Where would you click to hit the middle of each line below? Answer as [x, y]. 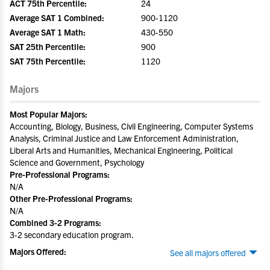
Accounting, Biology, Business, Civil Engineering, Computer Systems [131, 126]
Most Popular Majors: [49, 114]
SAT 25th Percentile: [48, 46]
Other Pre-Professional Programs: [71, 198]
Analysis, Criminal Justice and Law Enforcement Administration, [124, 138]
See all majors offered [208, 253]
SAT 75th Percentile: [48, 61]
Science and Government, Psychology [77, 162]
